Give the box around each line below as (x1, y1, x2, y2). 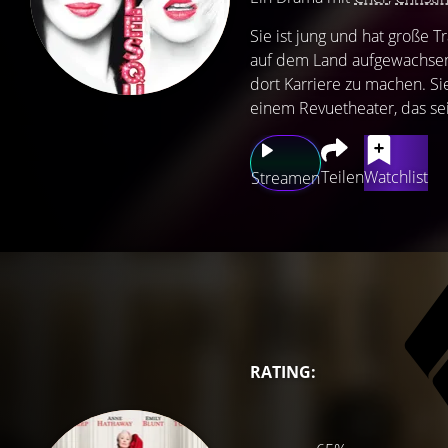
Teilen (321, 166, 364, 188)
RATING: (250, 361, 316, 383)
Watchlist (364, 166, 428, 188)
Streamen (251, 167, 320, 189)
